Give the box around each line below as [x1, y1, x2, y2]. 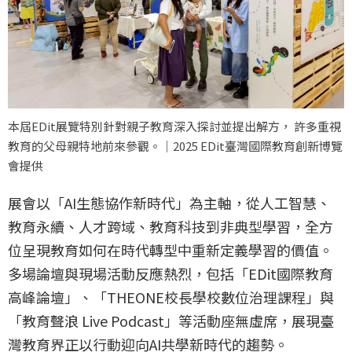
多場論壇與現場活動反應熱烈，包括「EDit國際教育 [8, 263, 333, 284]
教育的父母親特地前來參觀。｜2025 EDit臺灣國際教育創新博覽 [8, 137, 343, 155]
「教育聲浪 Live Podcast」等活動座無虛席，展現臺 [8, 310, 334, 332]
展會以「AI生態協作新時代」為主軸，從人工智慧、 [8, 192, 331, 214]
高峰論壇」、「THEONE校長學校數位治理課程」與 [8, 287, 334, 308]
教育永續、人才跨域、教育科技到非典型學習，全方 [8, 216, 333, 237]
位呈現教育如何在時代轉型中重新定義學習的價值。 [8, 240, 333, 261]
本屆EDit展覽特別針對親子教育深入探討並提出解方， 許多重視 [8, 118, 341, 135]
